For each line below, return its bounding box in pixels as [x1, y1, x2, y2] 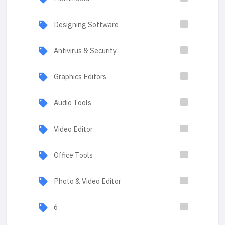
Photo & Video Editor [54, 176, 121, 187]
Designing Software [54, 19, 119, 30]
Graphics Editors [54, 71, 106, 82]
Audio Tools [54, 97, 91, 108]
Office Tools [54, 150, 93, 161]
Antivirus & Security [54, 45, 117, 56]
